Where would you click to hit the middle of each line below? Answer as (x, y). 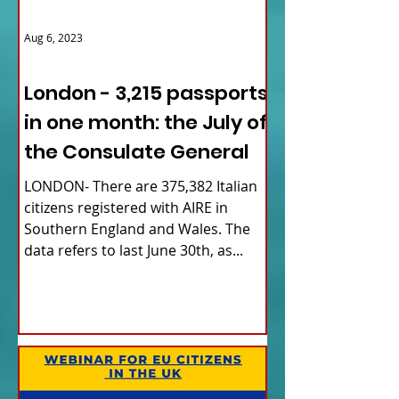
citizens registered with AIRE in (126, 208)
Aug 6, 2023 (53, 38)
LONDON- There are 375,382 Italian (141, 187)
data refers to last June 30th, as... (134, 251)
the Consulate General (137, 152)
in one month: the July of (146, 123)
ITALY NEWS (59, 61)
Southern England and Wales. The (137, 229)
